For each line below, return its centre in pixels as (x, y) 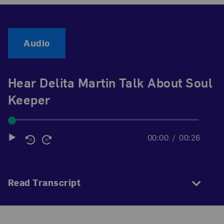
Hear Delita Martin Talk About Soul (110, 82)
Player (20, 153)
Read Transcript (44, 182)
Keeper (29, 99)
